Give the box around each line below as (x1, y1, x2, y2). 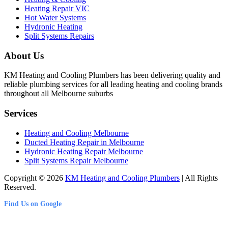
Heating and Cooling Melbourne (24, 128, 129, 137)
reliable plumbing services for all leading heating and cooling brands (4, 80, 222, 89)
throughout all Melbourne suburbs (4, 89, 113, 98)
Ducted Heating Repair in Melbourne (24, 137, 144, 147)
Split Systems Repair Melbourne (24, 156, 128, 165)
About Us (4, 50, 44, 61)
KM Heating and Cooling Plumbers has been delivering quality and (4, 71, 220, 80)
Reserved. (4, 182, 36, 191)
